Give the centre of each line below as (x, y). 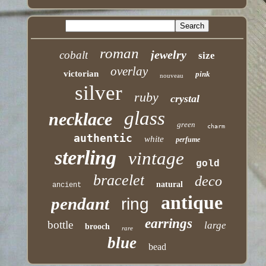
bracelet (118, 180)
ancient (66, 186)
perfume (188, 140)
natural (169, 185)
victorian (81, 74)
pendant (80, 204)
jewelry (168, 55)
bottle (61, 225)
